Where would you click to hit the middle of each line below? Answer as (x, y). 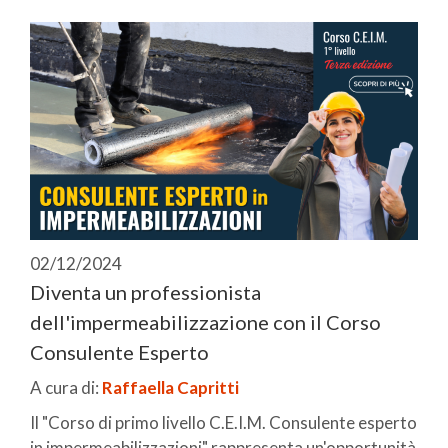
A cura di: (66, 387)
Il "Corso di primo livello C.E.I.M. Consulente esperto (223, 422)
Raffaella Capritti (170, 387)
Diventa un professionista (145, 291)
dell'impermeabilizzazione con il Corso (205, 321)
